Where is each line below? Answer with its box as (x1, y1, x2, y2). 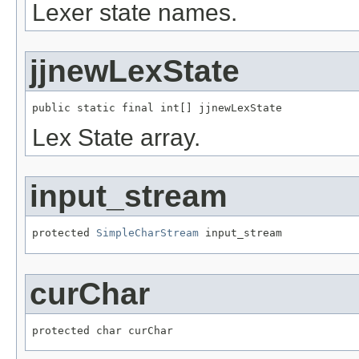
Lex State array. (32, 124, 200, 151)
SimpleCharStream (96, 226, 199, 239)
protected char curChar (32, 324, 173, 337)
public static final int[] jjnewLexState (32, 102, 282, 115)
